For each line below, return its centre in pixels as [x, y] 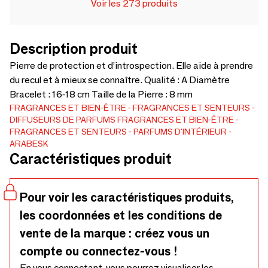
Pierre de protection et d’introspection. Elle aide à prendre [131, 66]
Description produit [74, 49]
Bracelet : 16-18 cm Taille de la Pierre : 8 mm [101, 94]
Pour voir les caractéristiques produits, [127, 197]
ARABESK [29, 144]
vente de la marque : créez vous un [115, 233]
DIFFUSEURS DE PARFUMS [63, 120]
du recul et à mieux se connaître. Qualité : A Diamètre [120, 80]
